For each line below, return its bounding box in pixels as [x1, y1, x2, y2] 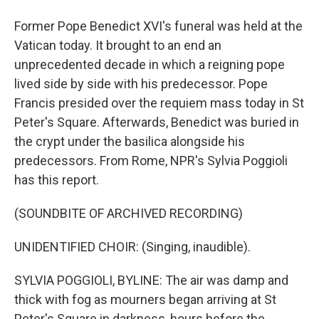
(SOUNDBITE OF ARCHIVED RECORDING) [14, 206, 243, 221]
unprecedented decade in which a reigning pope [14, 57, 285, 72]
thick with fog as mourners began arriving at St [14, 292, 276, 307]
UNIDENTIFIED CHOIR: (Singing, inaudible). [14, 239, 251, 254]
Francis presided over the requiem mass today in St [14, 95, 304, 110]
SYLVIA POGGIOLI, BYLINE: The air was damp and [14, 273, 288, 288]
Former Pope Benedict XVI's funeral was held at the [14, 19, 303, 33]
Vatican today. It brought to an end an [14, 38, 221, 53]
